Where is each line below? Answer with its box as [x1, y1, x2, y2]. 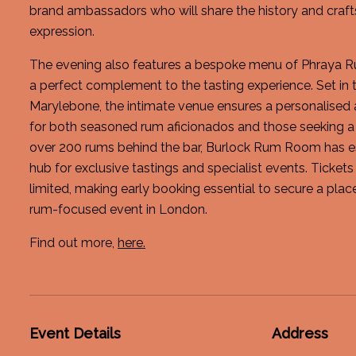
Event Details [29, 325, 121, 342]
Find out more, [29, 235, 118, 250]
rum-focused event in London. [29, 202, 207, 217]
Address [271, 325, 328, 342]
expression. [29, 24, 95, 39]
